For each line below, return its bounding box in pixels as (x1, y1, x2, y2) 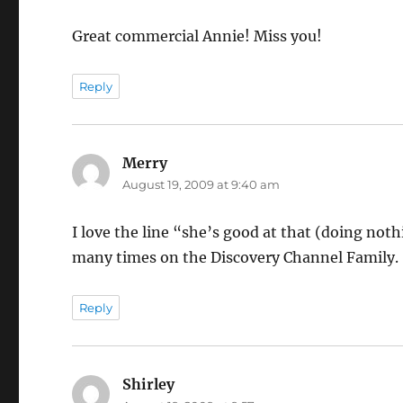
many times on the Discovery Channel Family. (72, 248, 399, 267)
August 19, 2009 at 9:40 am (122, 177, 281, 193)
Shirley (122, 375, 175, 394)
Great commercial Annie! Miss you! (72, 27, 323, 46)
